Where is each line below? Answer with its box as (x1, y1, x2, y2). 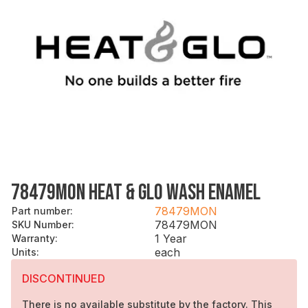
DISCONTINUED (22, 271, 105, 285)
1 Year (155, 231, 187, 245)
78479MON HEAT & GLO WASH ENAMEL (11, 179, 261, 206)
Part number (12, 204, 70, 217)
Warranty (12, 232, 55, 244)
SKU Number (12, 218, 71, 230)
